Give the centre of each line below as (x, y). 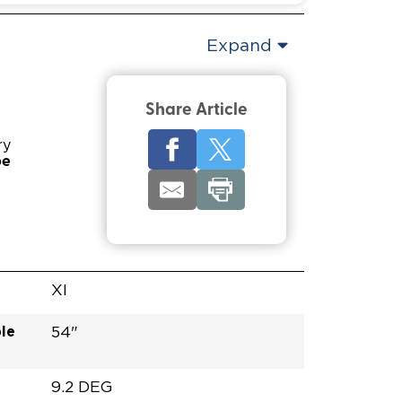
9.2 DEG (82, 387)
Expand (239, 46)
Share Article (196, 110)
